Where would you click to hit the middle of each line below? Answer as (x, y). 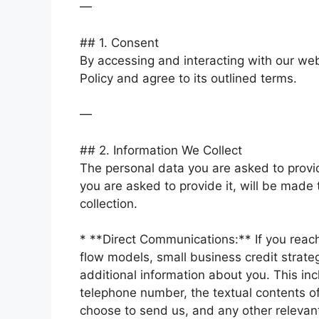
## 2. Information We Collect (161, 150)
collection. (109, 203)
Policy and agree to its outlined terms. (188, 78)
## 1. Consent (119, 42)
